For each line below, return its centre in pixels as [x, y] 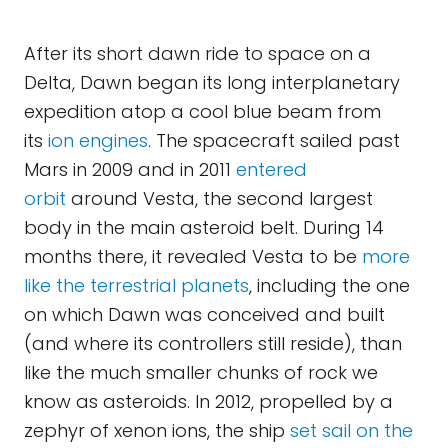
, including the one [329, 285]
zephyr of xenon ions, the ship [157, 430]
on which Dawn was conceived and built [204, 314]
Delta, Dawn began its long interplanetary [212, 82]
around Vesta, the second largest [219, 198]
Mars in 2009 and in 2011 [130, 169]
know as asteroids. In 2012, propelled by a [208, 401]
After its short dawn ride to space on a [197, 53]
